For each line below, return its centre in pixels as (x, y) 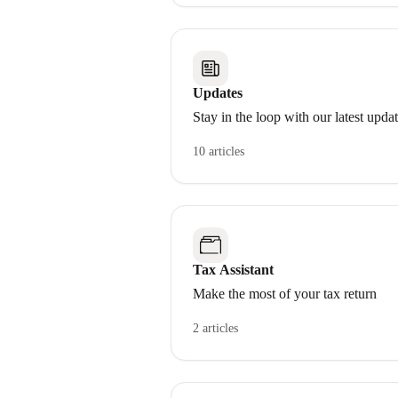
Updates (218, 93)
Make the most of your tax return (285, 294)
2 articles (215, 328)
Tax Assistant (233, 270)
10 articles (219, 151)
